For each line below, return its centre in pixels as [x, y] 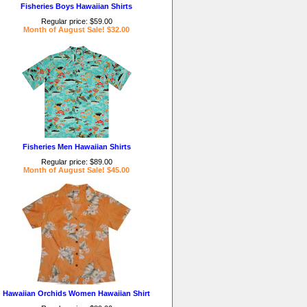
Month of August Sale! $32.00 [76, 29]
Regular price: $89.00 [76, 162]
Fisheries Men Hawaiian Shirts [76, 147]
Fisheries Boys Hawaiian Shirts [76, 6]
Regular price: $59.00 [76, 21]
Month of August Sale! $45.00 [76, 170]
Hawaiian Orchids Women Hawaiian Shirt [76, 293]
